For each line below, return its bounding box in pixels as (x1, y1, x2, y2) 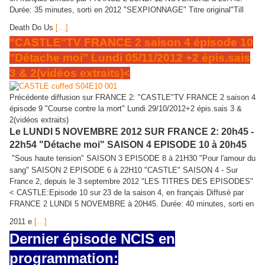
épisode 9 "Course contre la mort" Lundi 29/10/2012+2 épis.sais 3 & (9, 104, 242, 114)
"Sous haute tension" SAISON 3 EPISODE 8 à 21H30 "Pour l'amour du (12, 154, 256, 163)
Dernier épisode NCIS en (9, 231, 175, 247)
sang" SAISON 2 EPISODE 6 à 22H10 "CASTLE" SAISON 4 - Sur (9, 166, 238, 175)
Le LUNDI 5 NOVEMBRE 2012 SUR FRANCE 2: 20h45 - (9, 127, 254, 137)
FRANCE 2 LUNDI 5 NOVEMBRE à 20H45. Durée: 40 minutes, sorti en (9, 199, 254, 209)
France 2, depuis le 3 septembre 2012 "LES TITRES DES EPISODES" (9, 177, 253, 186)
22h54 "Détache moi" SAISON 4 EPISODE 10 (9, 140, 209, 150)
